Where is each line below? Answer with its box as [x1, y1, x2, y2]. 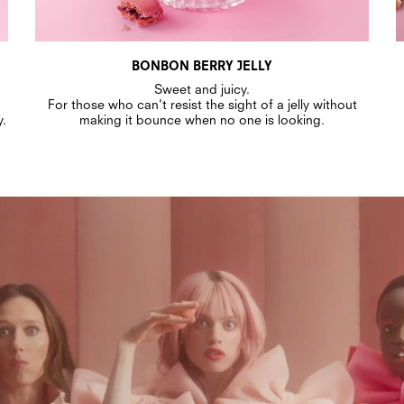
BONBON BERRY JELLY [132, 57, 272, 73]
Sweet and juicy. [154, 80, 250, 96]
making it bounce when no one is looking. [79, 111, 325, 127]
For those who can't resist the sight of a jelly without [47, 96, 357, 112]
